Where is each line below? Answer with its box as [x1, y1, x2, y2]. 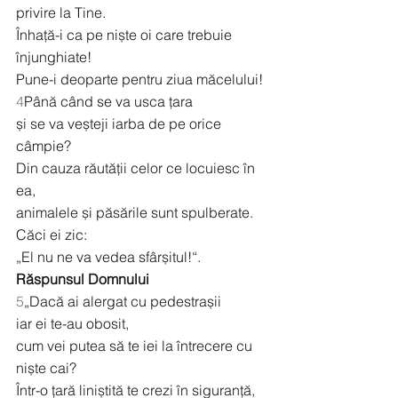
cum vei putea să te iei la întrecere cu [16, 337, 256, 355]
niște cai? [16, 359, 76, 378]
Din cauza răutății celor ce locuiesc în [16, 159, 259, 178]
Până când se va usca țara [24, 92, 193, 111]
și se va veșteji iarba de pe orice [16, 115, 225, 133]
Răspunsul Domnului [16, 270, 149, 289]
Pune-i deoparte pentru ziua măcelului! [16, 70, 263, 89]
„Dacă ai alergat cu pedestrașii [24, 292, 221, 311]
